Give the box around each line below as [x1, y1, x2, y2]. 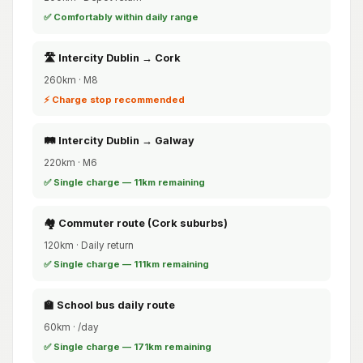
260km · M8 [43, 75, 98, 86]
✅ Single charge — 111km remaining [43, 258, 209, 271]
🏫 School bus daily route [43, 299, 175, 312]
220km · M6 [43, 156, 97, 169]
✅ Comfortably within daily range [43, 11, 199, 23]
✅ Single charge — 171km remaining [43, 341, 211, 352]
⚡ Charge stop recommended [43, 93, 185, 105]
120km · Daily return [43, 239, 134, 251]
